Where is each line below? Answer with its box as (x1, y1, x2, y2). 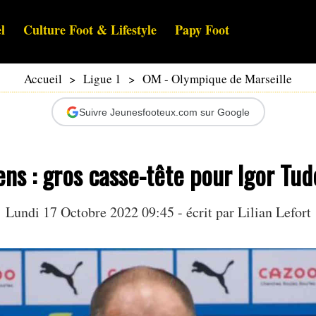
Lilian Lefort (237, 202, 311, 222)
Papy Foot (175, 20, 229, 39)
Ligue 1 (83, 71, 121, 87)
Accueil (24, 71, 62, 87)
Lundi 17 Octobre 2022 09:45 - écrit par (5, 202, 238, 222)
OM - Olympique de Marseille (142, 71, 292, 87)
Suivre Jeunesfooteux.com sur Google (79, 106, 250, 118)
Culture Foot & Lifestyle (23, 20, 157, 39)
